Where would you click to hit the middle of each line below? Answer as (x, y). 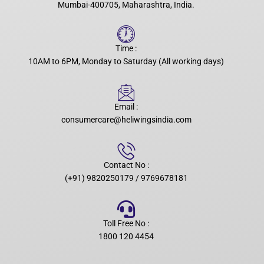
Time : (126, 49)
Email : (126, 107)
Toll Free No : (126, 224)
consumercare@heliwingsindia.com (126, 120)
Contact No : (126, 165)
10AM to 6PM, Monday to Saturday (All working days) (126, 62)
